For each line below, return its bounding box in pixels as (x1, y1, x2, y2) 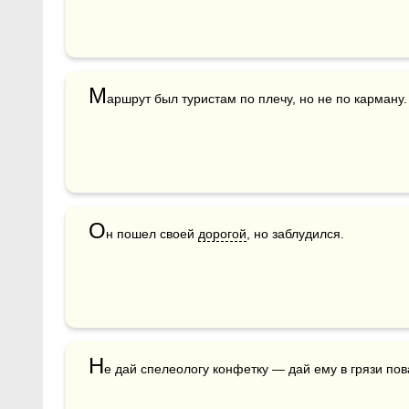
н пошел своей (106, 225, 198, 241)
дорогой (198, 225, 246, 241)
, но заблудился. (246, 225, 344, 241)
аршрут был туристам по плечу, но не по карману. (107, 90, 407, 106)
